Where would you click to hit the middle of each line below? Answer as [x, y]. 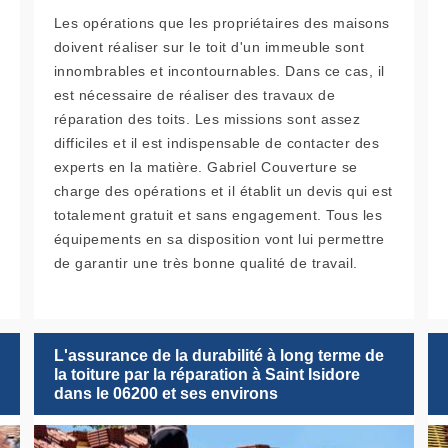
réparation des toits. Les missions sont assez [207, 119]
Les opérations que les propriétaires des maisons [221, 23]
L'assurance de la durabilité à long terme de [218, 355]
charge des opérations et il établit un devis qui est [223, 191]
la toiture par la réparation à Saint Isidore [206, 374]
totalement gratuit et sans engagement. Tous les [218, 215]
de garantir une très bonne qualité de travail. [205, 263]
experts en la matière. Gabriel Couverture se [205, 167]
